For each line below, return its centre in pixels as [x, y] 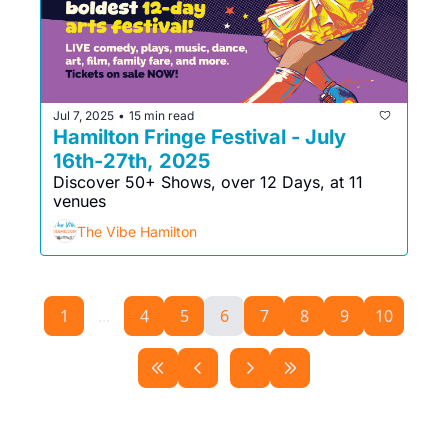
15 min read [161, 115]
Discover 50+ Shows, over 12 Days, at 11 [208, 182]
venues [79, 201]
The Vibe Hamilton [137, 231]
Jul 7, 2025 [83, 115]
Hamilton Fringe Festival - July [199, 137]
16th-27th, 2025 [131, 161]
